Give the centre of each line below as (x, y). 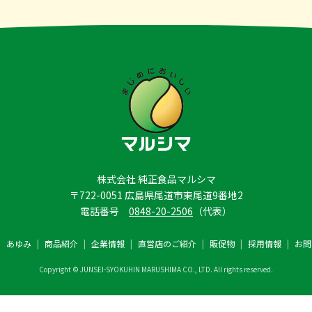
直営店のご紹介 (167, 243)
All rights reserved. (243, 269)
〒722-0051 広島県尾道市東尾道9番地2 (156, 195)
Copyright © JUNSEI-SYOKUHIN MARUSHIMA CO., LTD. (126, 269)
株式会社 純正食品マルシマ (156, 179)
